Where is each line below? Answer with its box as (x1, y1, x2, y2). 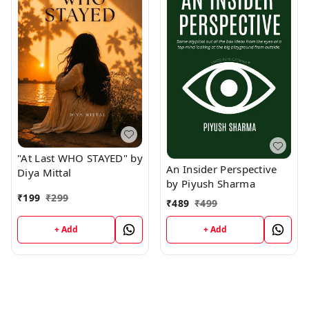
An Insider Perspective (166, 162, 277, 177)
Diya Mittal (17, 165, 72, 179)
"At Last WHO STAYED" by (17, 150, 143, 165)
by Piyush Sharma (166, 177, 255, 191)
